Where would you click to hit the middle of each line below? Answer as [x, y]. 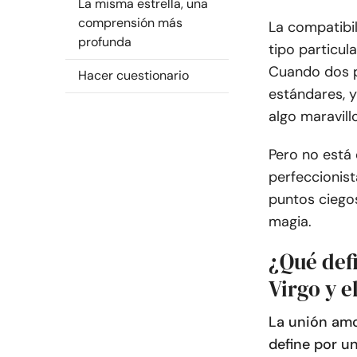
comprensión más [130, 23]
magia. [290, 222]
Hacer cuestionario [133, 75]
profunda [105, 42]
